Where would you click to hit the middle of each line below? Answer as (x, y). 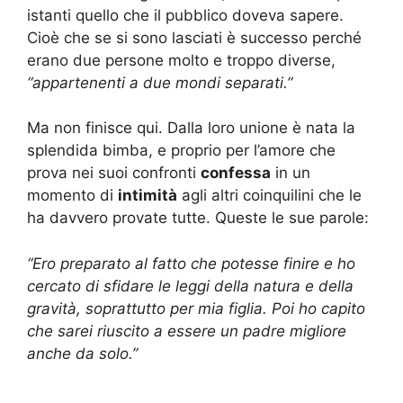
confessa (236, 173)
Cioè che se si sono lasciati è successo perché (194, 37)
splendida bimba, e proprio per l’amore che (181, 151)
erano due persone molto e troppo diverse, (181, 60)
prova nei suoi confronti (114, 173)
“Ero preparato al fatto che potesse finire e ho (191, 263)
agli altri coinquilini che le (269, 196)
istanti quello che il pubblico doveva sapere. (185, 15)
